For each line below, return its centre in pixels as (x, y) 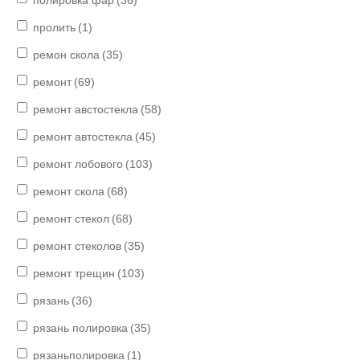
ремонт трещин (74, 274)
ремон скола (67, 55)
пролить (55, 28)
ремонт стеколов (78, 246)
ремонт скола (69, 192)
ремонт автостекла (83, 137)
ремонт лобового (78, 164)
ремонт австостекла (86, 110)
